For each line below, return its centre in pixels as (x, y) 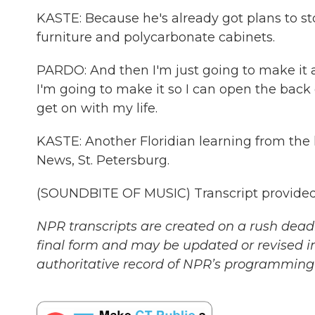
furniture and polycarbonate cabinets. (156, 37)
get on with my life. (97, 108)
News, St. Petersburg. (103, 160)
